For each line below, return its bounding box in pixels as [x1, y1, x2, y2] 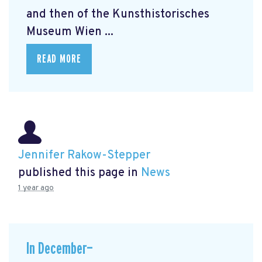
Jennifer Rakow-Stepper [18, 148, 150, 164]
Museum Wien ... [26, 24, 113, 40]
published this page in [18, 166, 141, 181]
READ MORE [37, 53, 81, 65]
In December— [26, 240, 93, 257]
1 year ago [18, 183, 54, 194]
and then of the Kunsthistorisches [26, 6, 209, 22]
